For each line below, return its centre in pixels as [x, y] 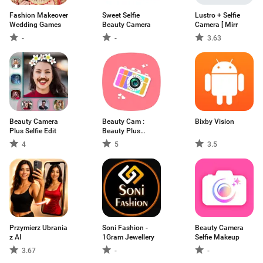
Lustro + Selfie [218, 15]
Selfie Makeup [217, 237]
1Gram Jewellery [128, 237]
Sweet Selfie [121, 15]
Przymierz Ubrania [38, 228]
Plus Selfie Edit [33, 131]
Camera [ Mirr [230, 25]
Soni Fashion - [125, 228]
